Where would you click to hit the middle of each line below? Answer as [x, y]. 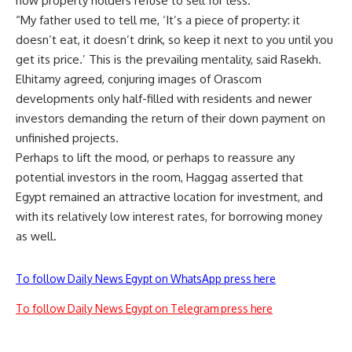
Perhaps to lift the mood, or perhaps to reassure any [155, 158]
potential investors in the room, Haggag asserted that [159, 177]
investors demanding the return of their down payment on [170, 118]
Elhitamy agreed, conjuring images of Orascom [139, 79]
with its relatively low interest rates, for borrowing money [169, 216]
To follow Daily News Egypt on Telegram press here [144, 308]
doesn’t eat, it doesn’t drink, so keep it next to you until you [174, 40]
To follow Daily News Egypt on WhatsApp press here [146, 279]
